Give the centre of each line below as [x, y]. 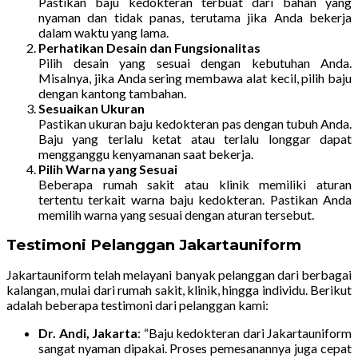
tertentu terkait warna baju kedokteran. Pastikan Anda [195, 199]
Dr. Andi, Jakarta [88, 332]
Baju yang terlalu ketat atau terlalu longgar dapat [195, 138]
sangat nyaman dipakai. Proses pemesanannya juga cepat [195, 348]
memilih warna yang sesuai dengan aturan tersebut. [176, 214]
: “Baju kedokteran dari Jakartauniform [245, 332]
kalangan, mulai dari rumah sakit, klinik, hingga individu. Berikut [179, 289]
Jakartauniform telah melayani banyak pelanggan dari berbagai [179, 274]
